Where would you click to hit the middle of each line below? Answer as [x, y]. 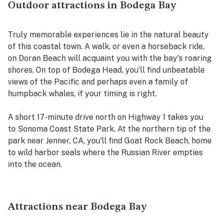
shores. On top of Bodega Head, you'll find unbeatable [106, 70]
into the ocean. [35, 165]
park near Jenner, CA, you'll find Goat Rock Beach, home [110, 141]
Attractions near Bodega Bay [78, 207]
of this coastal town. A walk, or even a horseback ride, [106, 47]
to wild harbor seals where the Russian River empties [105, 153]
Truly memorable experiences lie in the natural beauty [108, 35]
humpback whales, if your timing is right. [83, 94]
